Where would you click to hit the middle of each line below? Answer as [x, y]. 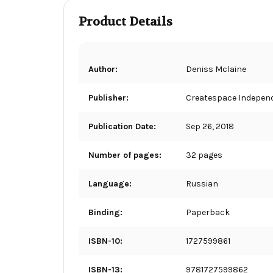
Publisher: [108, 97]
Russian [202, 183]
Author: [103, 69]
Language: [110, 183]
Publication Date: [122, 126]
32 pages [204, 155]
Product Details [126, 21]
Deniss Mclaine [216, 69]
